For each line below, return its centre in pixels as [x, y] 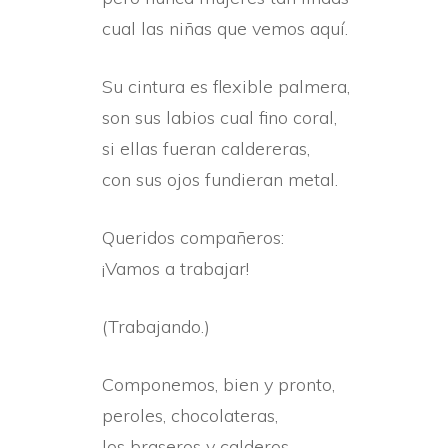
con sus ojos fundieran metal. [220, 179]
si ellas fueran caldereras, [206, 148]
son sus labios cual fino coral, [219, 117]
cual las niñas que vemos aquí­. [225, 28]
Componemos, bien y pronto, [218, 384]
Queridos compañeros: [193, 237]
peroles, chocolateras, [190, 415]
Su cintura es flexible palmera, [226, 86]
